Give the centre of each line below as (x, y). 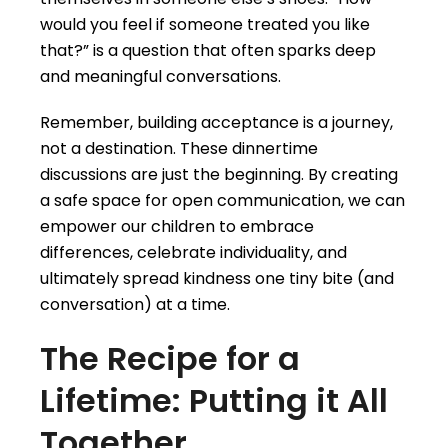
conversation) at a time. (135, 304)
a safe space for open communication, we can (222, 200)
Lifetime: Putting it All (214, 400)
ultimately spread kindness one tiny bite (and (217, 278)
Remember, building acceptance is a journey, (216, 122)
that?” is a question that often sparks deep (208, 50)
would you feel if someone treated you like (205, 24)
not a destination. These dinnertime (179, 148)
